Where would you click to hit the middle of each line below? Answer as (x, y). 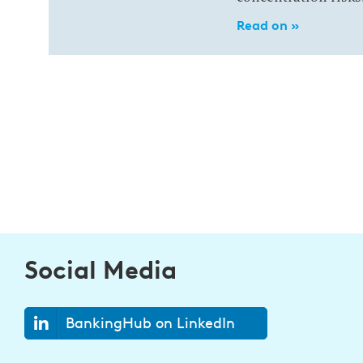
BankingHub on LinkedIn (150, 323)
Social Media (100, 269)
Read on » (267, 25)
